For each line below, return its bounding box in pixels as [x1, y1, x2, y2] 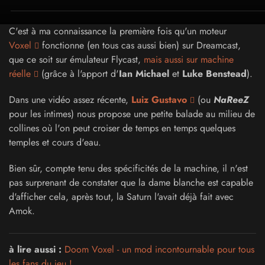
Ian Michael [119, 67, 169, 80]
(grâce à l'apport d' [38, 67, 119, 80]
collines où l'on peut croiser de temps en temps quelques [9, 121, 235, 135]
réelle [9, 67, 31, 80]
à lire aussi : [9, 243, 62, 256]
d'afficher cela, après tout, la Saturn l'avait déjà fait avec [9, 190, 234, 203]
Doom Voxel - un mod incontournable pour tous [64, 243, 254, 256]
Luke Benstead [182, 67, 247, 80]
